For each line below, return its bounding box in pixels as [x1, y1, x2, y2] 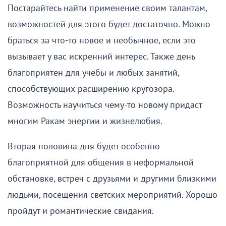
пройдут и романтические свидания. [8, 205, 154, 216]
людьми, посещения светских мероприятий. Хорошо [8, 189, 217, 200]
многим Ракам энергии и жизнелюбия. [8, 116, 162, 127]
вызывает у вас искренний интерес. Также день [8, 51, 195, 62]
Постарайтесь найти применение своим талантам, [8, 3, 207, 14]
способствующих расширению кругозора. [8, 83, 174, 94]
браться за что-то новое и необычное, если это [8, 35, 196, 46]
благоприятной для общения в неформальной [8, 157, 194, 168]
